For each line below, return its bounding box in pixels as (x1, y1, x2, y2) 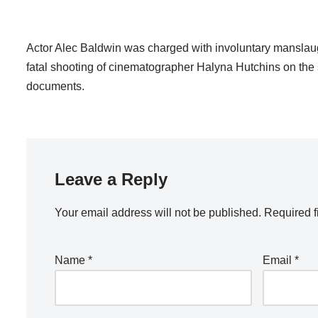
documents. (26, 80, 84, 92)
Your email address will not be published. (55, 207, 261, 219)
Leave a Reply (55, 170, 168, 189)
